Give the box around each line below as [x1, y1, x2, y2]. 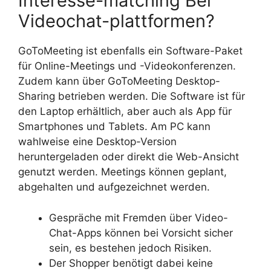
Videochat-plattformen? [18, 10, 215, 31]
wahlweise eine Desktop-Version [18, 135, 177, 148]
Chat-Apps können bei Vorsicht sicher [49, 226, 233, 239]
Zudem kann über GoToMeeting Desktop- [18, 75, 220, 87]
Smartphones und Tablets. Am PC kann [18, 120, 211, 132]
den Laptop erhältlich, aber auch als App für [18, 105, 232, 117]
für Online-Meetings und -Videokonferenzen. [18, 60, 236, 72]
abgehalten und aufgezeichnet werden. [18, 181, 210, 193]
